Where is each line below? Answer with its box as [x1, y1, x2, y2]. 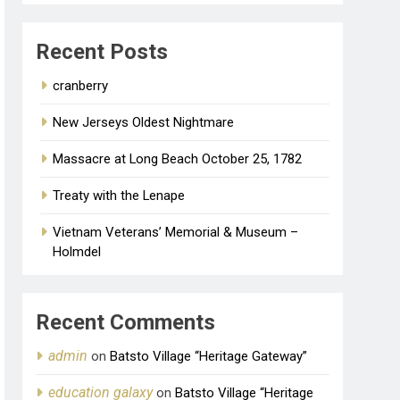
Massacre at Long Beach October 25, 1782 [53, 150, 303, 167]
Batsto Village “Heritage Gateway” [110, 347, 308, 364]
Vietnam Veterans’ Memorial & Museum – [53, 223, 299, 240]
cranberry [53, 77, 109, 94]
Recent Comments [36, 309, 216, 335]
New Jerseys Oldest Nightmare [53, 113, 235, 130]
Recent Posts [36, 38, 169, 64]
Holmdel [53, 243, 102, 260]
